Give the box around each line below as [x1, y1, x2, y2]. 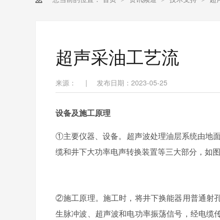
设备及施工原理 [55, 107, 110, 118]
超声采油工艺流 [55, 44, 179, 69]
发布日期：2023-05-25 [97, 78, 167, 87]
